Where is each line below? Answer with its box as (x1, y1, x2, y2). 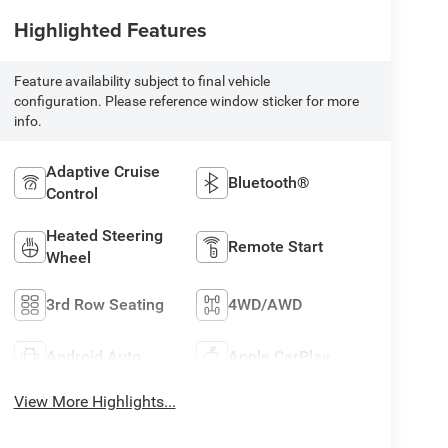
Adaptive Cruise (45, 161, 160, 181)
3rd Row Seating (45, 294, 164, 314)
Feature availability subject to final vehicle (13, 73, 270, 89)
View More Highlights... (13, 391, 176, 411)
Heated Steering (45, 225, 163, 245)
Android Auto (45, 346, 141, 366)
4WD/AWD (228, 294, 303, 314)
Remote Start (228, 236, 324, 256)
